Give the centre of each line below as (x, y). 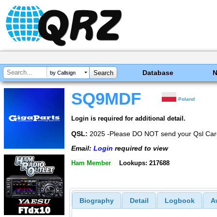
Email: (82, 148)
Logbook (179, 201)
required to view (140, 148)
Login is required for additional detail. (128, 118)
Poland (187, 99)
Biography (96, 201)
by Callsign (63, 73)
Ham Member (91, 163)
